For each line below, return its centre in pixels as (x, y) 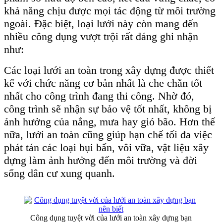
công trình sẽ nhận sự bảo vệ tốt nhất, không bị (108, 109)
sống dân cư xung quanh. (59, 173)
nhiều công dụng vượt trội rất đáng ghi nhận (101, 37)
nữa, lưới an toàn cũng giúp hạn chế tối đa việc (108, 135)
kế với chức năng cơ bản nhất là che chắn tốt (103, 83)
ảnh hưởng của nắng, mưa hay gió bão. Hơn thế (110, 122)
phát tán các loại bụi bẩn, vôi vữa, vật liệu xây (106, 148)
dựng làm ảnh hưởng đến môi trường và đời (101, 161)
